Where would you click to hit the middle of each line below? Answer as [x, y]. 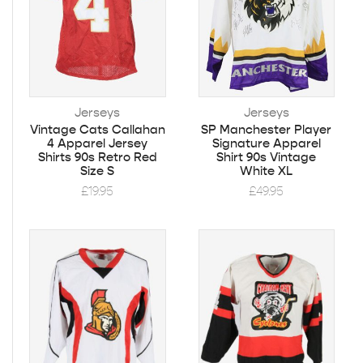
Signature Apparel [266, 143]
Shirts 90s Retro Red [97, 157]
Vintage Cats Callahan [97, 129]
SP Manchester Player [267, 129]
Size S [98, 171]
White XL [267, 171]
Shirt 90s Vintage [267, 157]
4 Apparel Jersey [98, 143]
